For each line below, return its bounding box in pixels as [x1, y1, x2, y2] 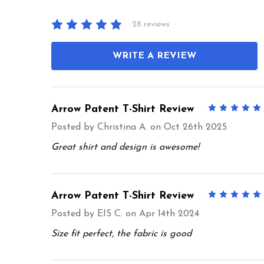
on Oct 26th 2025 [147, 122, 227, 132]
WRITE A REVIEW [113, 51, 196, 61]
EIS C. [97, 209, 123, 219]
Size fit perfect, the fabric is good [51, 229, 192, 239]
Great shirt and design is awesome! [51, 142, 199, 152]
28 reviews [132, 20, 170, 29]
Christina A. [97, 122, 147, 132]
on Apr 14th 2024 [123, 209, 199, 219]
